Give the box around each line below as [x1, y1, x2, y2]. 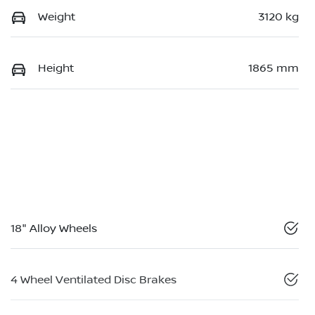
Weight [38, 11, 75, 24]
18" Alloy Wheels [11, 222, 97, 236]
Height [38, 62, 74, 75]
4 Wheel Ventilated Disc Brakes [11, 274, 176, 287]
